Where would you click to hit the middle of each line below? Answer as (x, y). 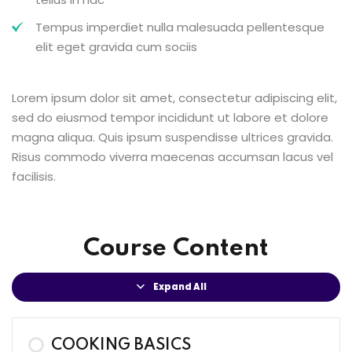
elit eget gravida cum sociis (116, 47)
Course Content (176, 249)
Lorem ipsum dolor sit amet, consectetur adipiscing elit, (174, 98)
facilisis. (34, 176)
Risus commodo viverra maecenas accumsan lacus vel (172, 157)
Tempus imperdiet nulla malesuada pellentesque (180, 27)
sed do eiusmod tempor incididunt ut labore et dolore (170, 117)
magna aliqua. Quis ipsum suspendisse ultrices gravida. (172, 137)
